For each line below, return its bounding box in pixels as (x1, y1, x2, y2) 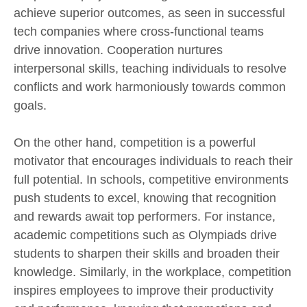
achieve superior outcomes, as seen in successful (14, 6, 285, 21)
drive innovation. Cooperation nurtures (14, 43, 223, 58)
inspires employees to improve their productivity (14, 283, 273, 297)
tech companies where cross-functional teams (14, 25, 264, 39)
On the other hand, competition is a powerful (14, 135, 256, 149)
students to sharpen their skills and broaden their (14, 246, 280, 260)
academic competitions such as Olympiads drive (14, 228, 277, 242)
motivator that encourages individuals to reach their (14, 153, 293, 168)
